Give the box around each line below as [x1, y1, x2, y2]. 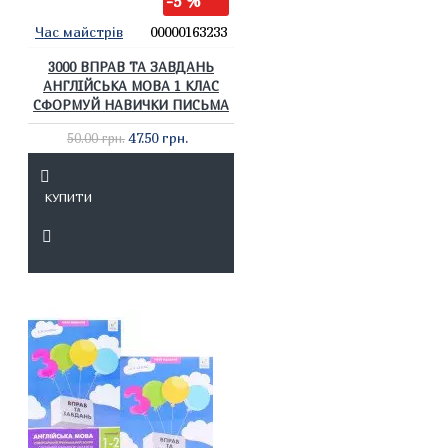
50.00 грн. [66, 130, 125, 146]
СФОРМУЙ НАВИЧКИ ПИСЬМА [32, 97, 229, 113]
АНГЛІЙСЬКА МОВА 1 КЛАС [42, 78, 219, 94]
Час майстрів [35, 23, 123, 40]
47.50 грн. [128, 129, 188, 146]
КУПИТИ [44, 190, 92, 205]
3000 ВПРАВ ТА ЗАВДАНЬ [47, 59, 214, 75]
